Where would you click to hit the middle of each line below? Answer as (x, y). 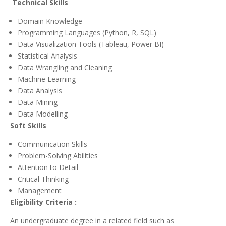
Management (40, 190)
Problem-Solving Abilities (58, 156)
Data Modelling (43, 114)
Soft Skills (28, 125)
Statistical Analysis (47, 56)
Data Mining (38, 102)
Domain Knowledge (50, 21)
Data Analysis (40, 91)
